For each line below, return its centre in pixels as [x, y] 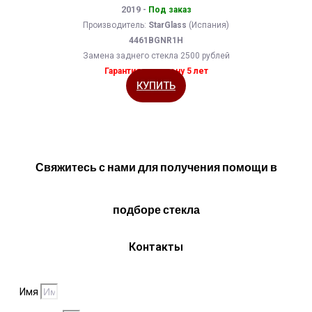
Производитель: [116, 25]
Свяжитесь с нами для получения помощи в [156, 168]
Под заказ [170, 10]
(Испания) [208, 25]
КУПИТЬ [156, 86]
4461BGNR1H [156, 41]
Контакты [156, 247]
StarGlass [167, 25]
